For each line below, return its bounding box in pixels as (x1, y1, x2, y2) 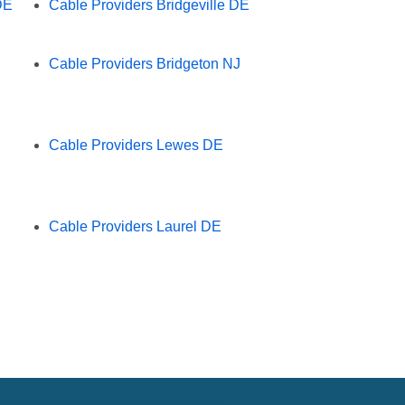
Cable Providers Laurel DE (48, 218, 221, 234)
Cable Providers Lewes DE (48, 137, 223, 153)
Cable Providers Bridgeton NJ (48, 55, 240, 71)
